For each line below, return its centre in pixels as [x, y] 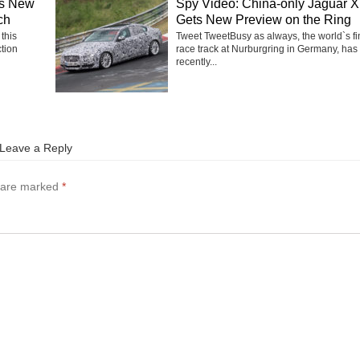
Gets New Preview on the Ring [264, 20]
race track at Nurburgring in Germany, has [267, 49]
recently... [196, 62]
